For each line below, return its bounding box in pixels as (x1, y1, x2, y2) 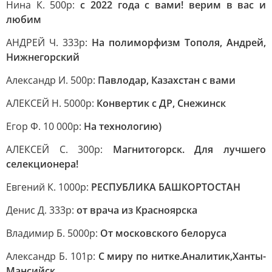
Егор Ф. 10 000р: (6, 120, 84, 133)
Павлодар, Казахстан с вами (98, 73, 236, 87)
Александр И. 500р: (6, 73, 98, 87)
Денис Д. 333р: (6, 203, 76, 217)
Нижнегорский (6, 50, 80, 64)
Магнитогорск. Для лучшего (112, 143, 267, 156)
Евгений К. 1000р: (6, 180, 91, 194)
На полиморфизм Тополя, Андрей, (92, 36, 266, 49)
